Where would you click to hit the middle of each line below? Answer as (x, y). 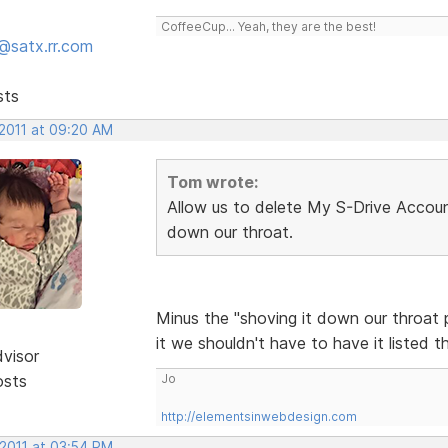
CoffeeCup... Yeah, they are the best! (268, 26)
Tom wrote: (212, 181)
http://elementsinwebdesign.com (258, 416)
